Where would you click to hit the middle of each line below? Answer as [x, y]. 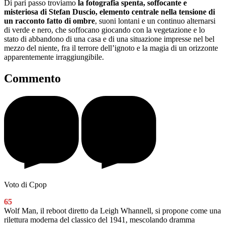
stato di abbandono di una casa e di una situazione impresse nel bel [109, 39]
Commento [32, 78]
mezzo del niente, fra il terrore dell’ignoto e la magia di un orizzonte [111, 48]
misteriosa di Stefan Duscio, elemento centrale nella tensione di [109, 12]
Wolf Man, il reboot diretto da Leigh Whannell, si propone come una [113, 211]
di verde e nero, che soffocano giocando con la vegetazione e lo [104, 30]
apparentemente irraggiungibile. [54, 57]
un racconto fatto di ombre [49, 21]
